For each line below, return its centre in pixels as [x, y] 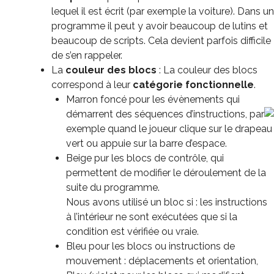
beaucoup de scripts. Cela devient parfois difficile [161, 40]
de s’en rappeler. [87, 55]
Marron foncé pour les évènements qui [153, 99]
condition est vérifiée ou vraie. [132, 231]
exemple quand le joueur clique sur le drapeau [169, 128]
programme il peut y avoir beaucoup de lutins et [160, 26]
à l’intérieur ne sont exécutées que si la [152, 217]
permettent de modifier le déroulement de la [166, 172]
